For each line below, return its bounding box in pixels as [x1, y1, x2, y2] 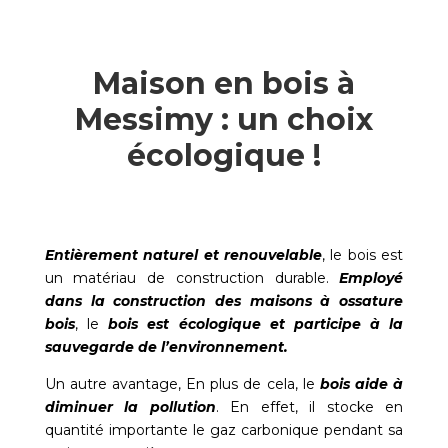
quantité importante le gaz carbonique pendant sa [44, 421, 404, 440]
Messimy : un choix [74, 101, 373, 139]
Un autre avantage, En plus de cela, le [44, 375, 320, 394]
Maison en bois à [92, 65, 355, 103]
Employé [339, 269, 404, 288]
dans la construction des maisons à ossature [44, 292, 404, 311]
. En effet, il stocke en [215, 398, 404, 417]
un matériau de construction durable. [44, 269, 340, 288]
